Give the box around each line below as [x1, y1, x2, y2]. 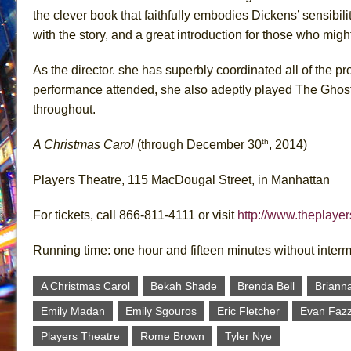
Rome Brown [140, 329, 204, 342]
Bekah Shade [150, 279, 217, 292]
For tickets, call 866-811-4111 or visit [33, 208, 237, 222]
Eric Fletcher [217, 304, 280, 317]
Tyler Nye [225, 329, 272, 342]
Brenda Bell [237, 279, 295, 292]
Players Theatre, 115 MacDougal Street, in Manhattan [33, 172, 330, 186]
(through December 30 [134, 137, 262, 151]
